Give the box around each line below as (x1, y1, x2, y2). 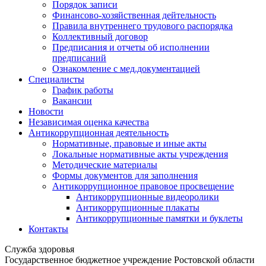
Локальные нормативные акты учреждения (52, 149, 228, 159)
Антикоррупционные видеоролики (76, 192, 219, 202)
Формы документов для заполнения (52, 170, 198, 180)
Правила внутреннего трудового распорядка (52, 21, 233, 31)
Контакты (28, 224, 68, 234)
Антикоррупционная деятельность (28, 128, 169, 138)
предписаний (52, 53, 106, 63)
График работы (52, 85, 113, 95)
